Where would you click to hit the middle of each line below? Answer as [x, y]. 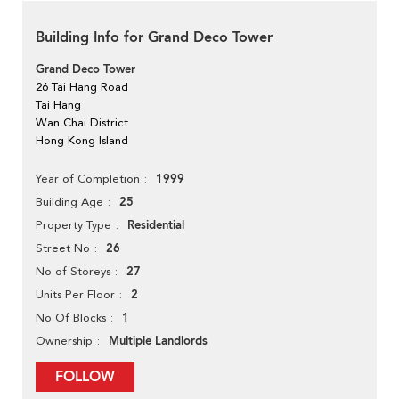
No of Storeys [73, 272]
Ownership [64, 341]
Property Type [73, 225]
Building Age [69, 202]
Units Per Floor [75, 295]
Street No [63, 248]
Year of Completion [88, 179]
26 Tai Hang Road [82, 87]
